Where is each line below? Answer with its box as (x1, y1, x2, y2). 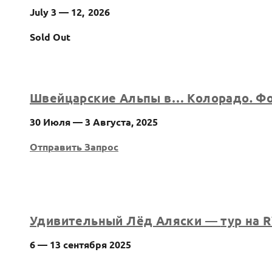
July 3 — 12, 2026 (30, 5, 110, 18)
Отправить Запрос (30, 140, 118, 153)
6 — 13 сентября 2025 (30, 237, 131, 251)
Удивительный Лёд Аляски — (30, 212, 221, 228)
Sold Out (30, 30, 70, 43)
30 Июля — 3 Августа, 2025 (30, 115, 158, 128)
